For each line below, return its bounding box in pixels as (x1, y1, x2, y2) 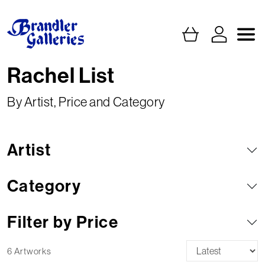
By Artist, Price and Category (7, 93, 165, 111)
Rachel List (7, 63, 115, 89)
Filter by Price (7, 212, 118, 232)
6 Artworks (7, 245, 51, 257)
